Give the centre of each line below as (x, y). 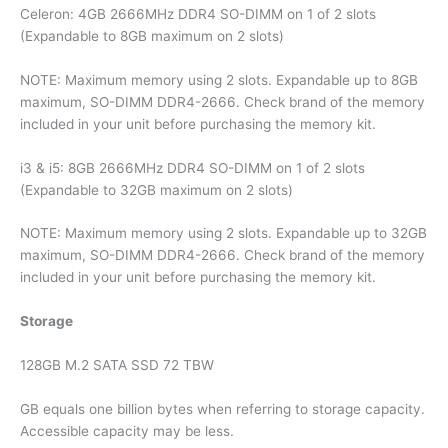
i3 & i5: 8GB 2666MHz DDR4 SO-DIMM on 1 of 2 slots (192, 167)
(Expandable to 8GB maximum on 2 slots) (152, 35)
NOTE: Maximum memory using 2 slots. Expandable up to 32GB (223, 233)
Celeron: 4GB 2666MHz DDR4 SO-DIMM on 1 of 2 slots (198, 13)
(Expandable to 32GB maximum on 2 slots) (156, 189)
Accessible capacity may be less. (127, 431)
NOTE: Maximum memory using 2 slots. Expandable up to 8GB (219, 79)
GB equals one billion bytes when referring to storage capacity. (222, 409)
